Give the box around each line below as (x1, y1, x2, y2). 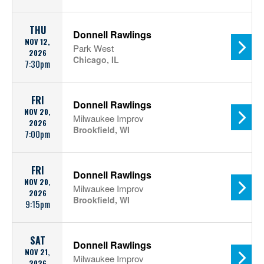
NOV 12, (25, 36, 50, 47)
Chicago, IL (73, 54, 119, 65)
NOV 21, (25, 246, 50, 258)
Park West (73, 42, 114, 54)
